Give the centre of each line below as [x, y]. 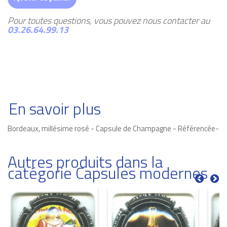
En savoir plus [55, 108]
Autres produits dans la [85, 161]
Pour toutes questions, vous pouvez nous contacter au [109, 20]
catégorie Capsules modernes [108, 173]
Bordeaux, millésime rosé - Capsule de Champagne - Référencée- [113, 128]
